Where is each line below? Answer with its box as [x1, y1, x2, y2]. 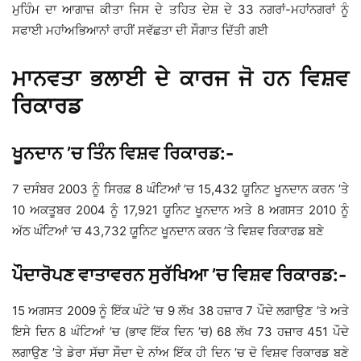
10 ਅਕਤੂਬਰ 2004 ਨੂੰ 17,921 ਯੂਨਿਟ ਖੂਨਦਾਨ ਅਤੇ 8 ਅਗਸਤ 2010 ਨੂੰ [12, 201, 349, 218]
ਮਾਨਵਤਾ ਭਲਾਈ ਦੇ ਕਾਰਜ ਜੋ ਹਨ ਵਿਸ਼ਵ [12, 64, 349, 92]
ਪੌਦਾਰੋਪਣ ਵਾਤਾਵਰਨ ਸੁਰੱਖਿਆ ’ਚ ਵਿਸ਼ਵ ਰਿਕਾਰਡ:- [12, 263, 346, 285]
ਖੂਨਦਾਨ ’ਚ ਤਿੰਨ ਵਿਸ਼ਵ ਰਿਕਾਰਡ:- [12, 142, 234, 164]
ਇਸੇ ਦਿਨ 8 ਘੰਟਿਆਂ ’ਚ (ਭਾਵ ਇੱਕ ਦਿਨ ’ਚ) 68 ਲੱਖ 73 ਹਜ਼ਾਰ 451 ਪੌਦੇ [12, 323, 349, 339]
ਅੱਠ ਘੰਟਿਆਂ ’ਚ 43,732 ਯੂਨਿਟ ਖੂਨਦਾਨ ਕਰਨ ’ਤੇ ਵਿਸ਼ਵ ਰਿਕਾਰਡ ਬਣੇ [12, 222, 324, 239]
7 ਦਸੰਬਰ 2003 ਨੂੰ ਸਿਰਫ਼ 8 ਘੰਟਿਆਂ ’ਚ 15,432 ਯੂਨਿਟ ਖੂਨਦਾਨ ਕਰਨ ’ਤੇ [12, 180, 349, 197]
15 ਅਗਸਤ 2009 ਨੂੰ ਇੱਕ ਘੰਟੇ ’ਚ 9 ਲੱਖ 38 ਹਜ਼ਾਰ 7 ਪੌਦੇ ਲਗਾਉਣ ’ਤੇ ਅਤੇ [12, 302, 349, 318]
